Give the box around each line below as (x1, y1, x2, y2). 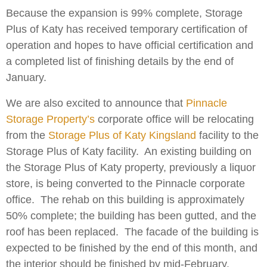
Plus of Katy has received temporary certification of (6, 23, 247, 35)
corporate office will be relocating (95, 113, 254, 125)
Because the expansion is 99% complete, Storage (6, 7, 243, 19)
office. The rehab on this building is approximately (6, 194, 244, 206)
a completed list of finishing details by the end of (6, 55, 234, 67)
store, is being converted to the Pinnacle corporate (6, 178, 245, 190)
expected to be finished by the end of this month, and (6, 242, 257, 254)
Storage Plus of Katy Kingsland (48, 129, 196, 141)
